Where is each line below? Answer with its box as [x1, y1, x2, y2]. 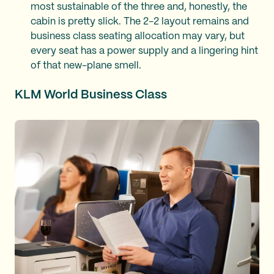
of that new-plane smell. [31, 61, 141, 70]
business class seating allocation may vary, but [31, 31, 245, 41]
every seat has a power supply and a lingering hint [31, 46, 258, 56]
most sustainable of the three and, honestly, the [31, 2, 247, 12]
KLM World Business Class [15, 89, 167, 101]
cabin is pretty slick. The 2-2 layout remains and [31, 17, 249, 26]
